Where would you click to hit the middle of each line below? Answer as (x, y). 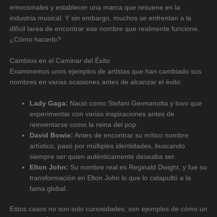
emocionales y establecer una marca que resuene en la (95, 8)
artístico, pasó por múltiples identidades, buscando (108, 146)
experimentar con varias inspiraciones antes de (102, 114)
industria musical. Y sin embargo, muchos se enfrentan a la (101, 18)
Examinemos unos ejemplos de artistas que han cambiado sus (106, 71)
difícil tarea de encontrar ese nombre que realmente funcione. (105, 29)
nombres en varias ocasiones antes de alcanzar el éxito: (96, 82)
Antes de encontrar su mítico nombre (131, 135)
